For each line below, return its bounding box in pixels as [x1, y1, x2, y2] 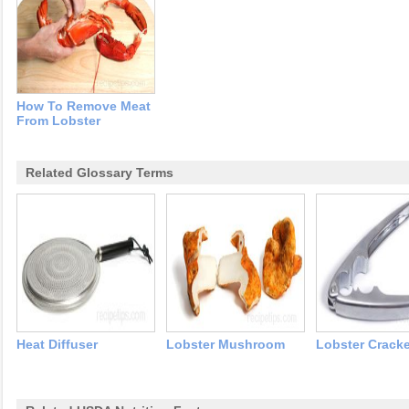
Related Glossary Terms [26, 165, 173, 180]
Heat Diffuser [16, 337, 98, 351]
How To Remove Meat [16, 99, 151, 113]
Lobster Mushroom [166, 337, 285, 351]
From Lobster [16, 113, 100, 128]
